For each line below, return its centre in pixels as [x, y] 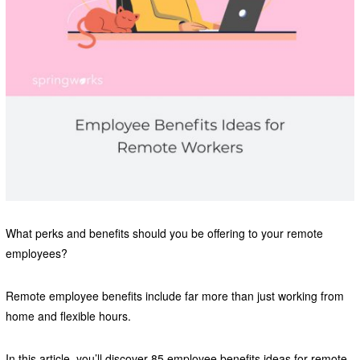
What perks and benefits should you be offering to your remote [164, 233]
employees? [38, 254]
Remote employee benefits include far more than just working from [174, 296]
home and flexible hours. [70, 316]
